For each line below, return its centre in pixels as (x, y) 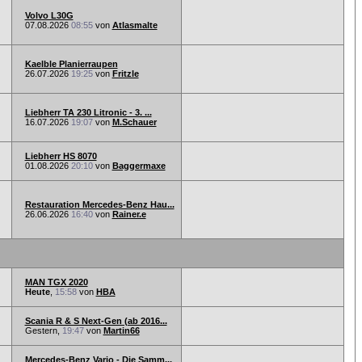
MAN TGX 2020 (56, 282)
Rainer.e (129, 214)
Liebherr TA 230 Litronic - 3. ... (88, 112)
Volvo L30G (49, 15)
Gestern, (43, 330)
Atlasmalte (135, 25)
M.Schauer (134, 122)
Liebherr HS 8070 (61, 156)
